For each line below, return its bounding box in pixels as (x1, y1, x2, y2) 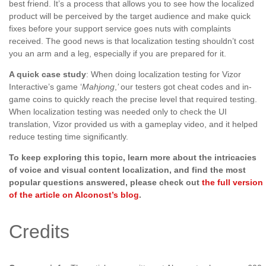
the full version (202, 178, 263, 187)
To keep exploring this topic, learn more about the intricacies (9, 153, 256, 162)
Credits (9, 221, 75, 242)
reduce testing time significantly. (9, 132, 128, 141)
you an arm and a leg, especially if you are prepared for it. (9, 49, 226, 58)
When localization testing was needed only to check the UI (9, 107, 227, 116)
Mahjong (82, 82, 115, 91)
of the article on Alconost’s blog (9, 190, 139, 199)
